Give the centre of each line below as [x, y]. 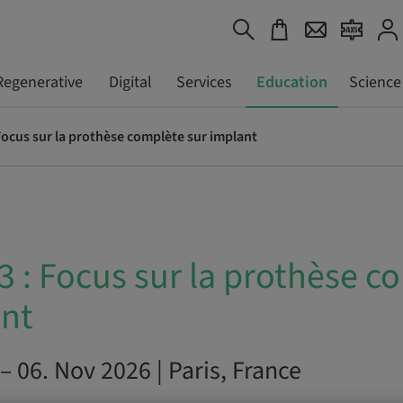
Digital [130, 82]
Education [291, 82]
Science [375, 82]
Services [204, 82]
